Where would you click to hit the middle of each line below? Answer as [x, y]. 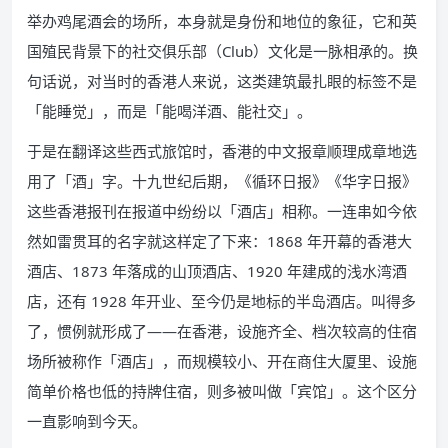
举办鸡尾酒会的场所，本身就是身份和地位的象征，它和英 [222, 21]
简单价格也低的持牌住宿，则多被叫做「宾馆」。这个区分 [222, 391]
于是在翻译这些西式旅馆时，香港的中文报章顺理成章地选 [222, 151]
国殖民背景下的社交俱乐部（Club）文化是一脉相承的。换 [222, 51]
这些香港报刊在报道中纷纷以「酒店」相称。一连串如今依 [222, 211]
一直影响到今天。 [87, 421]
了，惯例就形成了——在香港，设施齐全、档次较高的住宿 [222, 331]
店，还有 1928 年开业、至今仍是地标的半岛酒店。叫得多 [221, 301]
